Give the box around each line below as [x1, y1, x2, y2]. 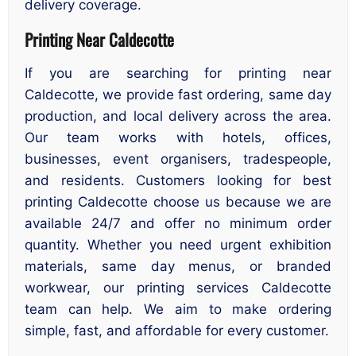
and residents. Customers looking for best [25, 172, 331, 188]
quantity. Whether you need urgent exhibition [25, 236, 331, 253]
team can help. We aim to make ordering [25, 300, 331, 317]
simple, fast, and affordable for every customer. [25, 322, 329, 339]
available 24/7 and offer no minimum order [25, 215, 331, 231]
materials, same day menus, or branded [25, 257, 331, 274]
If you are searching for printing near [25, 64, 331, 81]
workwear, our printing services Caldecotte [25, 279, 331, 296]
